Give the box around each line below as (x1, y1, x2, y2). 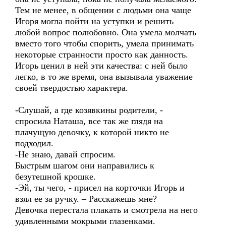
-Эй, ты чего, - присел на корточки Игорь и (15, 183, 185, 193)
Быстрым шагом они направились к (15, 160, 154, 171)
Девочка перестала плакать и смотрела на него (15, 205, 198, 215)
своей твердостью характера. (15, 83, 128, 93)
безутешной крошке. (15, 172, 96, 182)
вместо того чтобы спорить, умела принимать (15, 38, 194, 48)
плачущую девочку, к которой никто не (15, 127, 169, 137)
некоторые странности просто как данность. (15, 49, 188, 60)
